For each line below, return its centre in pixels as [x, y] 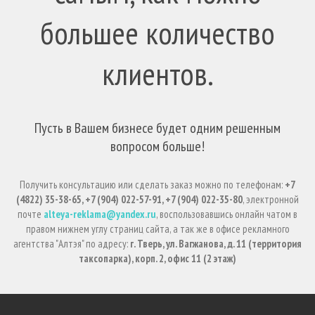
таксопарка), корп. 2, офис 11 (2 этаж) [157, 258]
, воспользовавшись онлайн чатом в [227, 214]
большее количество [157, 32]
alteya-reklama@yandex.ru [100, 214]
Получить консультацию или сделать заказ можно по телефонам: [152, 185]
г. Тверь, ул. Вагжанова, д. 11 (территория [216, 244]
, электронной [271, 199]
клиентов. [157, 73]
